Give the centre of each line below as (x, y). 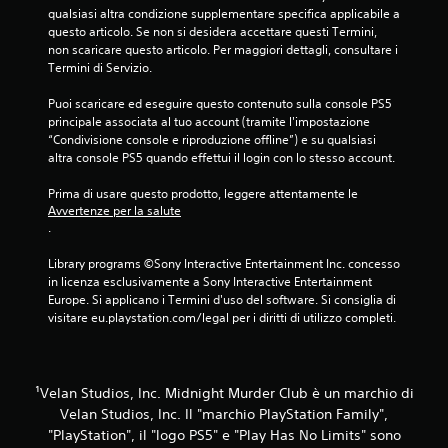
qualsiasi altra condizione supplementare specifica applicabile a (224, 13)
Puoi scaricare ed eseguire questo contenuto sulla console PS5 (220, 103)
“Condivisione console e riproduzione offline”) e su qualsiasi (212, 139)
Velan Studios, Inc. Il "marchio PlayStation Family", (224, 413)
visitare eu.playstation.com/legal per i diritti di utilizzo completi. (222, 317)
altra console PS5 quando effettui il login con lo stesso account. (221, 157)
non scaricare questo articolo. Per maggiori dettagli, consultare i (223, 49)
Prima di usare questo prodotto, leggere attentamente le (204, 193)
